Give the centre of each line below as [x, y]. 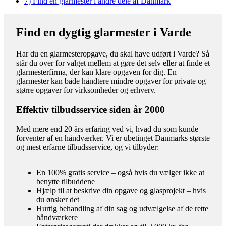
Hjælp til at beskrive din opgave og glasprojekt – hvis [121, 191]
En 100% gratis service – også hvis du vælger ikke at [120, 173]
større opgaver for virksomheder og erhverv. [86, 90]
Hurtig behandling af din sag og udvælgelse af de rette [122, 209]
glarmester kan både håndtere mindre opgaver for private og [111, 81]
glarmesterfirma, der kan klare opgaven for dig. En [96, 72]
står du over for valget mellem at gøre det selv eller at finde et [113, 63]
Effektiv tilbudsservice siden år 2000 [91, 109]
